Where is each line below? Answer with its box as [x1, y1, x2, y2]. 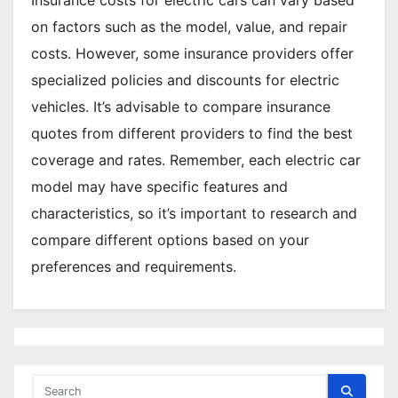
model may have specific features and [31, 177, 288, 195]
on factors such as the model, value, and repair [31, 17, 347, 36]
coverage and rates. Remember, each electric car [31, 150, 361, 169]
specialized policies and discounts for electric [31, 70, 339, 89]
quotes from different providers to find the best [31, 123, 353, 142]
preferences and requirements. [31, 257, 236, 275]
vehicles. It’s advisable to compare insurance [31, 97, 330, 115]
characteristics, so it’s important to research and [31, 203, 357, 222]
